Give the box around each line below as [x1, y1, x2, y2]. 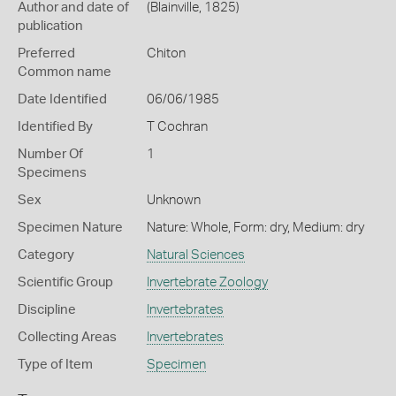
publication [18, 19, 83, 33]
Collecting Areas [18, 331, 117, 344]
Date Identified [18, 93, 107, 106]
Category [18, 248, 74, 262]
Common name [18, 65, 111, 79]
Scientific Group [18, 276, 113, 289]
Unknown [146, 194, 201, 207]
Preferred [18, 47, 75, 60]
